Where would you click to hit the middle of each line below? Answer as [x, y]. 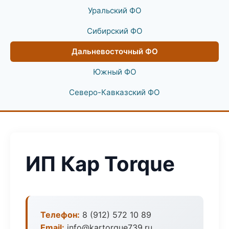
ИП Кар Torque [100, 164]
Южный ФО [114, 72]
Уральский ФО [114, 10]
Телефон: [60, 215]
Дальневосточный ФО [114, 51]
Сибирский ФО [114, 31]
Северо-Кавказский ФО [114, 92]
